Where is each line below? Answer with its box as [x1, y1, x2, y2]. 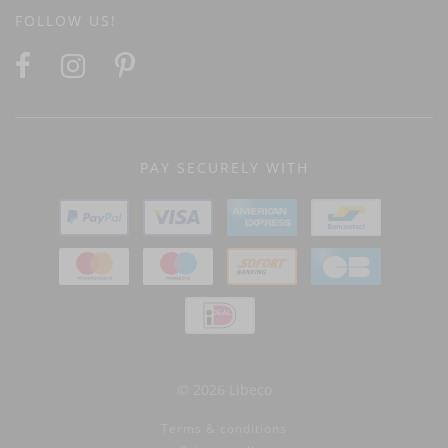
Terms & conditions [161, 420, 287, 437]
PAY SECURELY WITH [139, 158, 309, 177]
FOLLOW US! [15, 11, 117, 30]
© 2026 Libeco [176, 380, 272, 399]
